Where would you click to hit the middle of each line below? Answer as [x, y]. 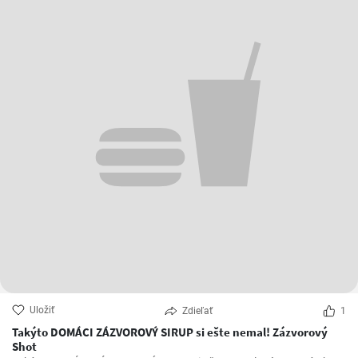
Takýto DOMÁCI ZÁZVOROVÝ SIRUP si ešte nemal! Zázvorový [142, 332]
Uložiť [42, 310]
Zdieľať [197, 311]
